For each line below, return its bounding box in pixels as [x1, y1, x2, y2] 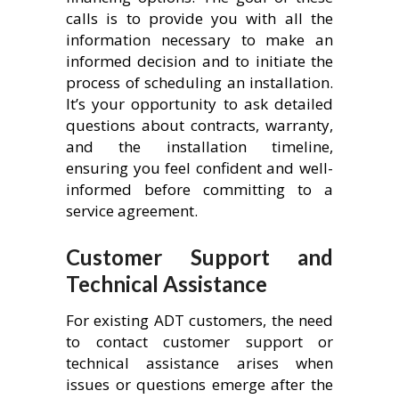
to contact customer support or [66, 330, 333, 352]
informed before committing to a [66, 178, 333, 199]
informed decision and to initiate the [66, 50, 333, 71]
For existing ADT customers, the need [66, 309, 333, 330]
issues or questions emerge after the [66, 373, 333, 395]
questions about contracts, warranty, [66, 114, 333, 135]
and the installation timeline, [66, 135, 333, 157]
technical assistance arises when [66, 352, 333, 373]
